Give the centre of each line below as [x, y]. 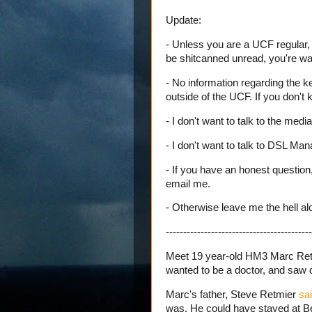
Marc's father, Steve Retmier [232, 294]
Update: [184, 21]
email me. [188, 184]
